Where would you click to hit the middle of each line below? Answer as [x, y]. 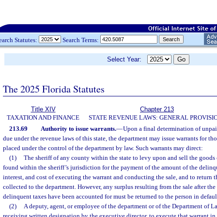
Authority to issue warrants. [78, 129]
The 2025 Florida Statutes [54, 89]
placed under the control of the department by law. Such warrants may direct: [103, 148]
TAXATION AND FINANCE [43, 117]
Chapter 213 [157, 109]
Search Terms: [81, 40]
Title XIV [43, 109]
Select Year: [127, 59]
